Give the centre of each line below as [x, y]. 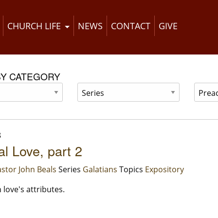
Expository [164, 170]
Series [70, 170]
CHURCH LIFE [34, 26]
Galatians [100, 170]
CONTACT [130, 26]
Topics [131, 170]
